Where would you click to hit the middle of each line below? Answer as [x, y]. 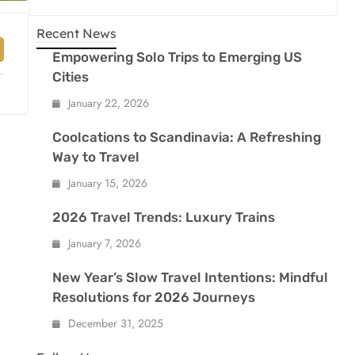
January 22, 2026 [109, 103]
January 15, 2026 [108, 183]
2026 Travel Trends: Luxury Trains [164, 218]
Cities [71, 77]
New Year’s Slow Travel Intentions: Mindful [190, 278]
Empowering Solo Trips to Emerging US [177, 57]
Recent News [76, 34]
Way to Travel [96, 157]
